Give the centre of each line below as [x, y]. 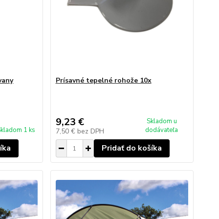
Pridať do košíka [131, 148]
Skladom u [162, 121]
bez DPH [90, 131]
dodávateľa [162, 130]
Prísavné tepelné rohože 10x [103, 80]
